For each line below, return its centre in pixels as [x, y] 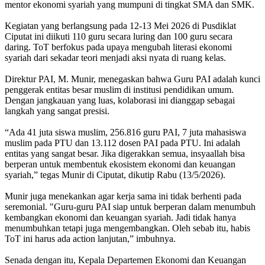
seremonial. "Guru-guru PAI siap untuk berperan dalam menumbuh [130, 206]
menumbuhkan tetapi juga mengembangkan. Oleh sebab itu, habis [127, 228]
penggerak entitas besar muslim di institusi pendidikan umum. [119, 89]
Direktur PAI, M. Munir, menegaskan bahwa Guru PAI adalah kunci [132, 79]
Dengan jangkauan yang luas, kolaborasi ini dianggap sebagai [120, 100]
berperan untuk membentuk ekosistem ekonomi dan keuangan [120, 164]
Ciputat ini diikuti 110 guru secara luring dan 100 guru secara [119, 36]
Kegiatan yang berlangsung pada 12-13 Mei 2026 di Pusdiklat [120, 25]
